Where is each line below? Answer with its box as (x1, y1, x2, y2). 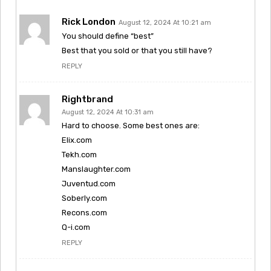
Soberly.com (62, 193, 107, 203)
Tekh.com (62, 149, 97, 159)
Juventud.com (62, 178, 116, 188)
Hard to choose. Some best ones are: (62, 120, 200, 130)
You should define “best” (62, 31, 154, 41)
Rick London (62, 16, 116, 27)
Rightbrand (62, 93, 113, 105)
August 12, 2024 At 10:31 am (62, 108, 154, 116)
